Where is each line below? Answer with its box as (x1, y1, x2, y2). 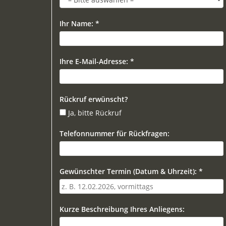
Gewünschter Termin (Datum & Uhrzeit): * (60, 166, 203, 176)
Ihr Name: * (60, 19, 99, 28)
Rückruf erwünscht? (60, 94, 128, 104)
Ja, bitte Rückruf (68, 108, 122, 118)
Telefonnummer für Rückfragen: (60, 129, 169, 138)
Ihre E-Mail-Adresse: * (60, 56, 134, 66)
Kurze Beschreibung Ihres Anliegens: (60, 204, 185, 214)
